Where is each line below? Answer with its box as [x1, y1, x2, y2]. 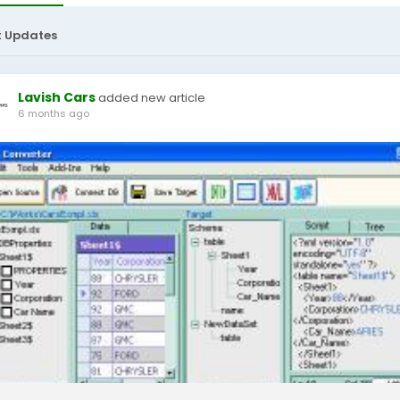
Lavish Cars [18, 88, 96, 106]
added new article [98, 89, 205, 106]
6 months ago [18, 106, 89, 121]
